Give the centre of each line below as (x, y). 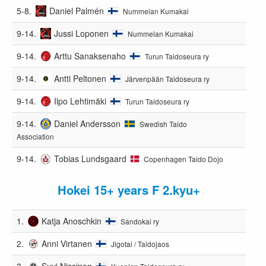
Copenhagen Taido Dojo (183, 159)
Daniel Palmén (77, 10)
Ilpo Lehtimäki (80, 101)
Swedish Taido (163, 123)
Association (35, 136)
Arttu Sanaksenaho (90, 56)
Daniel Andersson (88, 123)
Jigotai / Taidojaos (140, 243)
